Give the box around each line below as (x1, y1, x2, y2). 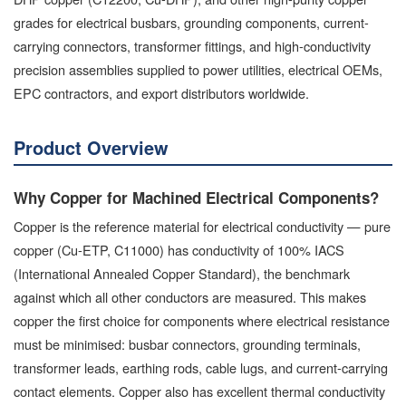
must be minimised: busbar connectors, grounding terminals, (14, 333, 361, 353)
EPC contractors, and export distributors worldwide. (14, 82, 309, 102)
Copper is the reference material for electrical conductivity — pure (14, 216, 391, 236)
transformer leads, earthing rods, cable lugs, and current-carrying (14, 357, 388, 377)
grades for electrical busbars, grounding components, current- (14, 12, 369, 32)
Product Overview (14, 133, 169, 160)
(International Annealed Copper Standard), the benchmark (14, 263, 350, 283)
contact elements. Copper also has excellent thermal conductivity (14, 381, 385, 401)
